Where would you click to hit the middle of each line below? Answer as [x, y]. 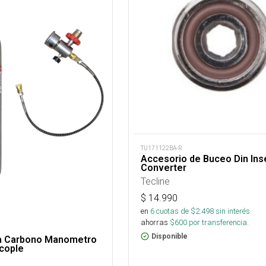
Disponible [169, 237]
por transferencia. [218, 223]
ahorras [154, 223]
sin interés [232, 211]
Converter [163, 168]
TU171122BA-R [161, 148]
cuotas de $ [175, 211]
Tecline [155, 181]
